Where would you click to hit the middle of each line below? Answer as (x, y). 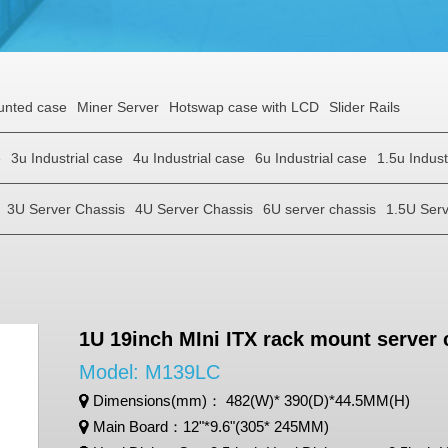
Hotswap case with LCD (244, 107)
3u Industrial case (67, 158)
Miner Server (118, 107)
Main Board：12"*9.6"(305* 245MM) (211, 426)
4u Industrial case (189, 158)
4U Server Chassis (194, 209)
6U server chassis (319, 209)
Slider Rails (364, 107)
